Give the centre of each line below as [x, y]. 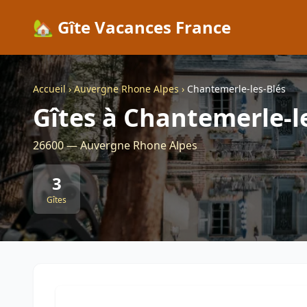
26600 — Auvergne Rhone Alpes [115, 145]
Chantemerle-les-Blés [236, 89]
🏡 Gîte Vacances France [132, 27]
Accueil [49, 89]
